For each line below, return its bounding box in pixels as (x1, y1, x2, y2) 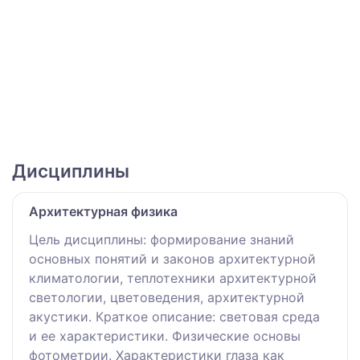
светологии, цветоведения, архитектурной (29, 288, 305, 305)
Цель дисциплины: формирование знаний (29, 231, 294, 247)
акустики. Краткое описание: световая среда (29, 308, 320, 325)
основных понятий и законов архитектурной (29, 250, 316, 267)
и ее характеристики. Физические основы (29, 327, 301, 344)
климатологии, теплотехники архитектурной (29, 269, 317, 286)
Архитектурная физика (29, 202, 178, 219)
